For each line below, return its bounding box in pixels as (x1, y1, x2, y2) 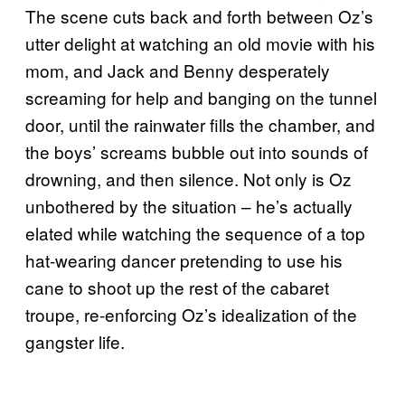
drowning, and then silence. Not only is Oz (25, 165, 352, 191)
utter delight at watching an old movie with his (25, 30, 375, 55)
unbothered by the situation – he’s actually (25, 193, 353, 218)
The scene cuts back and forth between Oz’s (25, 3, 373, 28)
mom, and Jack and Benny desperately (25, 57, 330, 82)
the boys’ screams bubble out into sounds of (25, 138, 368, 164)
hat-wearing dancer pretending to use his (25, 247, 343, 272)
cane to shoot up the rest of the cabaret (25, 274, 329, 299)
